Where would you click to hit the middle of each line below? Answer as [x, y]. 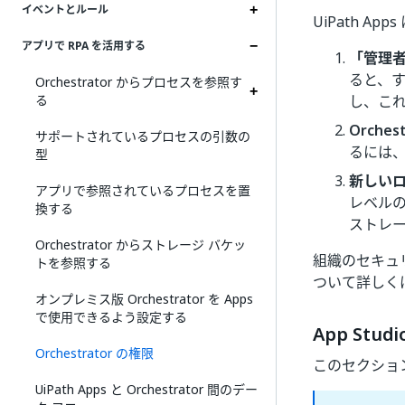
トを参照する [73, 263]
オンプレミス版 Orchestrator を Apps [144, 299]
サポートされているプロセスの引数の [143, 136]
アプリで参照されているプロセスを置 [143, 190]
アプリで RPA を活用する [84, 46]
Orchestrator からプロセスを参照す [139, 82]
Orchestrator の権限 [94, 353]
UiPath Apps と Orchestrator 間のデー [146, 389]
